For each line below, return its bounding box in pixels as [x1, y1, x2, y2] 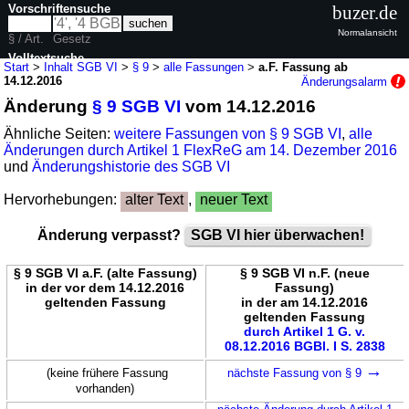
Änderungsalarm [300, 74, 391, 89]
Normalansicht [338, 26, 397, 37]
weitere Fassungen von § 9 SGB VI [114, 125, 342, 142]
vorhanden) [76, 381, 134, 395]
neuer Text [200, 191, 268, 207]
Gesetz [53, 31, 92, 46]
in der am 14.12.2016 [241, 294, 368, 309]
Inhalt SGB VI [44, 59, 119, 74]
